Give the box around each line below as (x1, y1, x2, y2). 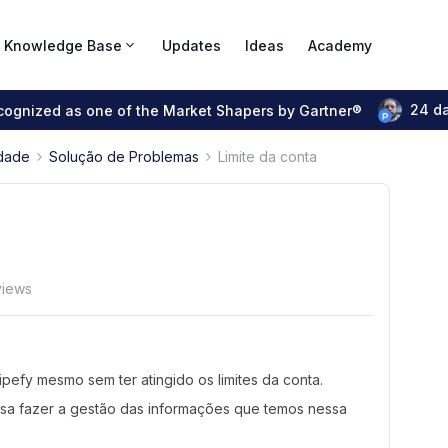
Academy (308, 36, 372, 54)
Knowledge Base (4, 36, 122, 54)
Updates (162, 36, 221, 54)
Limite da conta (218, 148, 317, 165)
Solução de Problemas (49, 148, 199, 165)
